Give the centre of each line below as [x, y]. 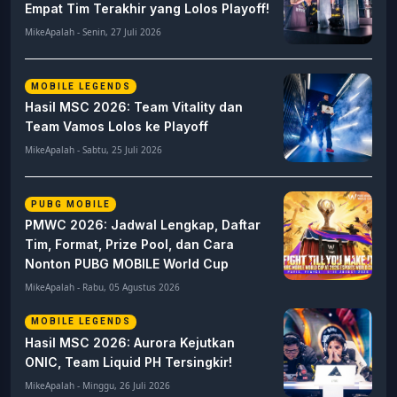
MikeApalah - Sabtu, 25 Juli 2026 [93, 150]
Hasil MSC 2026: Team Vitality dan [134, 107]
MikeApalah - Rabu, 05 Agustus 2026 [102, 288]
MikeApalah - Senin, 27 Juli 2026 [93, 32]
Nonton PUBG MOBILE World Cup [127, 264]
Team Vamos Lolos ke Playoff [117, 127]
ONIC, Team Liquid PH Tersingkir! [128, 362]
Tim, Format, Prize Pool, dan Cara [129, 245]
